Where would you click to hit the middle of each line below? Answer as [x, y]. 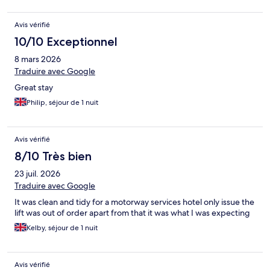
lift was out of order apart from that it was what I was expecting [132, 213]
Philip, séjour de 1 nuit [62, 103]
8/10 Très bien [53, 156]
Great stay [34, 88]
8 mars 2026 [38, 59]
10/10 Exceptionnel [66, 42]
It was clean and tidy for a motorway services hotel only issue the [134, 202]
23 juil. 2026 [37, 174]
